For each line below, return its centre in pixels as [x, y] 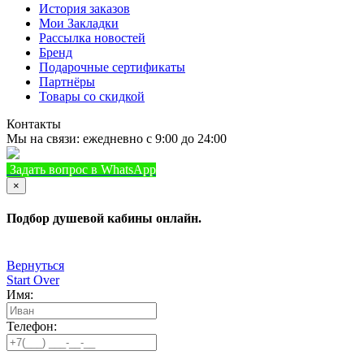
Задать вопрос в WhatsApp [83, 170]
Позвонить [287, 170]
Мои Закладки [79, 24]
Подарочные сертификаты [112, 67]
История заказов [84, 9]
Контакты [34, 124]
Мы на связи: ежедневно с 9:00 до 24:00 [117, 139]
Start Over [33, 279]
